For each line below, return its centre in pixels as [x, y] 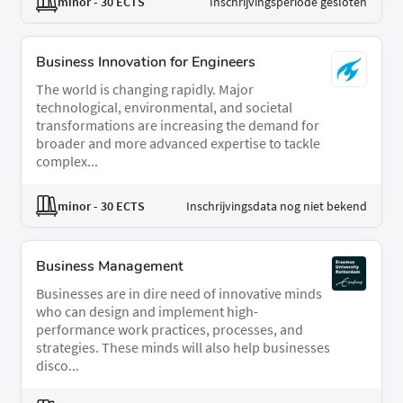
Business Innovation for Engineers [146, 63]
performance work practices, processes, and [170, 330]
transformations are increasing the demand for [178, 125]
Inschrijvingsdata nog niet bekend [277, 206]
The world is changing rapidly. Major [145, 90]
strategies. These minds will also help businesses [183, 348]
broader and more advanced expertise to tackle [178, 143]
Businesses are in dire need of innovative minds [179, 294]
